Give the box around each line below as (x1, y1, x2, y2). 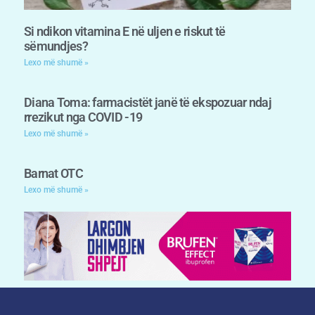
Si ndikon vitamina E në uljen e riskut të (24, 23, 226, 39)
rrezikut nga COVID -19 (24, 109, 143, 124)
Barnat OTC (24, 165, 83, 181)
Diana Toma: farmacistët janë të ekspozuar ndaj (24, 94, 271, 110)
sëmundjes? (24, 38, 88, 53)
